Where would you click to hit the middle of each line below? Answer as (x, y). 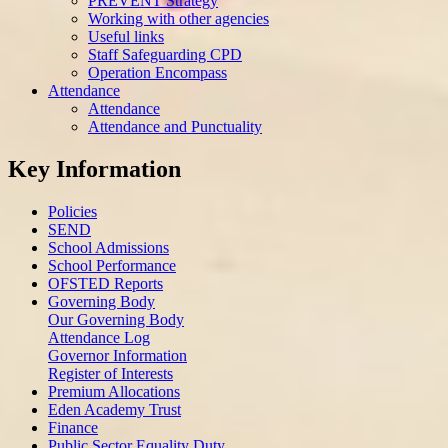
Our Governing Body (116, 319)
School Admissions (108, 247)
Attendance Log (99, 337)
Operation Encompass (157, 72)
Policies (72, 211)
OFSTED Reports (105, 283)
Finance (73, 427)
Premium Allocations (114, 391)
